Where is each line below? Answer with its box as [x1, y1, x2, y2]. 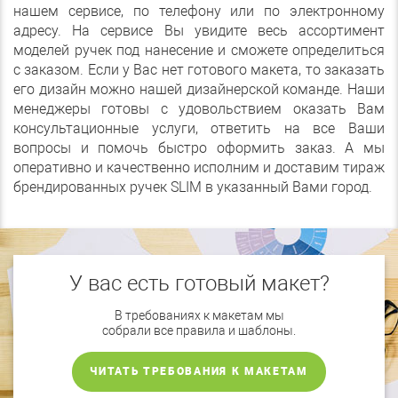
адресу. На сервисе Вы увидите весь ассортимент [13, 22, 385, 40]
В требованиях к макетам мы [114, 308, 284, 323]
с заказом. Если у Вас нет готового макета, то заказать [13, 61, 385, 79]
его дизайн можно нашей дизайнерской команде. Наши [13, 81, 385, 99]
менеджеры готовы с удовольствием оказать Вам [13, 100, 385, 118]
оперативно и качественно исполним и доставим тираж [13, 159, 385, 177]
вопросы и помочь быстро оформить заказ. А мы [13, 139, 385, 157]
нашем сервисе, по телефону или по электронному [13, 3, 385, 20]
